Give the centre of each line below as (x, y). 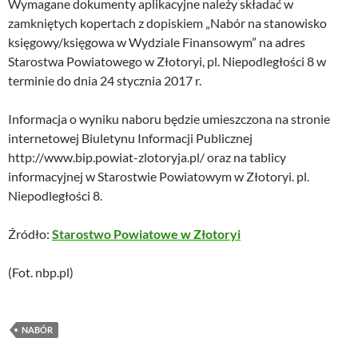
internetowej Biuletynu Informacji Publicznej (130, 138)
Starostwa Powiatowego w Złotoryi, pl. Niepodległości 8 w (167, 62)
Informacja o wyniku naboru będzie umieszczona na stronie (169, 119)
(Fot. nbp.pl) (41, 272)
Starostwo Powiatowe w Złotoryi (146, 234)
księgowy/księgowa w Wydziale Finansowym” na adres (157, 42)
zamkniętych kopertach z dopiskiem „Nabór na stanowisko (167, 23)
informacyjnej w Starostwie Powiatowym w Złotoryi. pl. (159, 177)
